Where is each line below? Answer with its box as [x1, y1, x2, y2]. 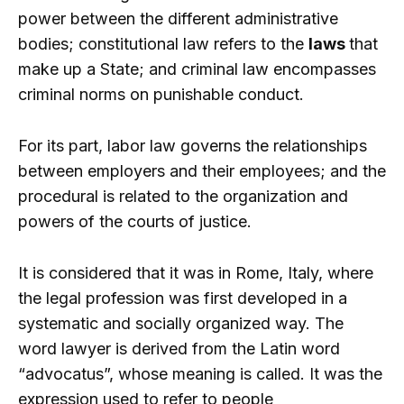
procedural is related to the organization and [18, 186, 348, 206]
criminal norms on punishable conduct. [18, 84, 304, 104]
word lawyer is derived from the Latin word [18, 338, 340, 358]
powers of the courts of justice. [18, 211, 252, 231]
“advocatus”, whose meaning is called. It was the [18, 363, 382, 383]
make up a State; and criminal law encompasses [18, 59, 376, 78]
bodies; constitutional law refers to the [18, 33, 308, 53]
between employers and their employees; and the [18, 161, 386, 180]
